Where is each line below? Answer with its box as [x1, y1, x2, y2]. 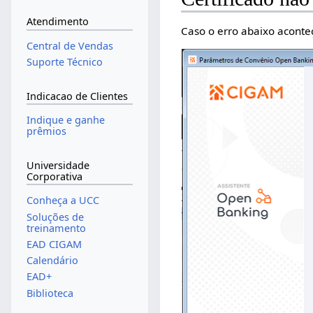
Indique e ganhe [26, 113, 105, 127]
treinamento [26, 221, 86, 235]
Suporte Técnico [26, 55, 103, 69]
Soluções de [26, 210, 84, 224]
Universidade [26, 158, 89, 172]
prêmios [26, 124, 66, 138]
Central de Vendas [26, 39, 113, 53]
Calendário [26, 254, 78, 268]
